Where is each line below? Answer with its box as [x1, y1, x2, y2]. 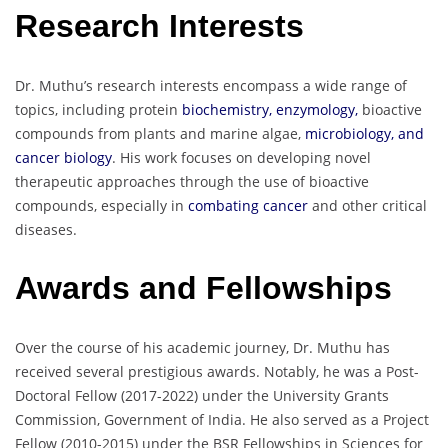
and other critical [308, 195, 427, 215]
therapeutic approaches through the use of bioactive [15, 171, 369, 191]
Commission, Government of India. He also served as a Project [15, 409, 429, 429]
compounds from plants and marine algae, [15, 123, 305, 143]
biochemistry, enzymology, [182, 99, 358, 119]
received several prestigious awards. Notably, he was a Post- [15, 361, 419, 381]
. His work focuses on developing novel [112, 147, 371, 167]
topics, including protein [15, 99, 182, 119]
